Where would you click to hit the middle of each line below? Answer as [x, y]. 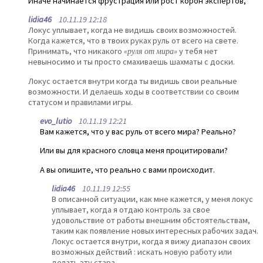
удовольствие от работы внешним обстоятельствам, [151, 220]
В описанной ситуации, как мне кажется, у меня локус [152, 199]
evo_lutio [56, 121]
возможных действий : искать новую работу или [142, 252]
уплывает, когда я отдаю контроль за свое [131, 210]
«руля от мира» [151, 51]
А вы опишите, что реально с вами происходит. [127, 169]
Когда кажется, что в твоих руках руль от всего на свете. [133, 41]
